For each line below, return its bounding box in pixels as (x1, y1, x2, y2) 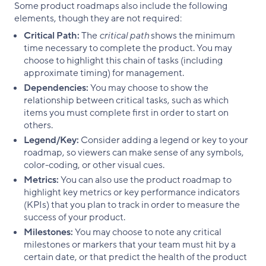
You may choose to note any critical (73, 225, 221, 239)
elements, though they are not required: (14, 11, 182, 25)
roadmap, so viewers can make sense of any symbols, (24, 145, 244, 159)
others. (24, 118, 53, 132)
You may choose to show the (90, 81, 208, 94)
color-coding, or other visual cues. (24, 158, 164, 172)
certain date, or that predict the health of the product (24, 250, 247, 264)
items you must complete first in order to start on (24, 106, 229, 119)
